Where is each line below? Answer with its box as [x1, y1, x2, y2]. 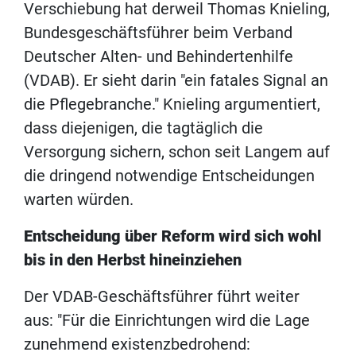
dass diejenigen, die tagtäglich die [24, 118, 263, 138]
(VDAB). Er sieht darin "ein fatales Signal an [24, 71, 328, 91]
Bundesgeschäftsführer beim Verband [24, 23, 292, 43]
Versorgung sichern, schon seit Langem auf [24, 142, 330, 162]
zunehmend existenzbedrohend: [24, 335, 250, 354]
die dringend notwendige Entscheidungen [24, 166, 315, 186]
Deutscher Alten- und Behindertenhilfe [24, 47, 293, 67]
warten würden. [24, 190, 137, 210]
